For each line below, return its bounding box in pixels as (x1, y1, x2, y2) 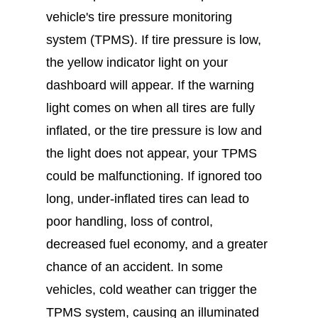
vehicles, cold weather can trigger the (45, 283, 257, 297)
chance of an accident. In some (45, 260, 223, 274)
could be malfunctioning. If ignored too (45, 169, 262, 183)
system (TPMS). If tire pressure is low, (45, 33, 261, 47)
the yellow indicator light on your (45, 55, 228, 70)
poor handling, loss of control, (45, 214, 213, 229)
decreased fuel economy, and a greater (45, 237, 268, 251)
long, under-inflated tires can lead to (45, 192, 249, 206)
